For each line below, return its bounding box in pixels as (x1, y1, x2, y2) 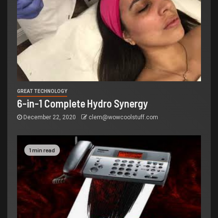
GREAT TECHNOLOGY (17, 89, 67, 94)
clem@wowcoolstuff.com (89, 114, 158, 121)
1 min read (29, 146, 55, 154)
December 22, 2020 (22, 114, 77, 121)
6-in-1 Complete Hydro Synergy (17, 97, 148, 110)
